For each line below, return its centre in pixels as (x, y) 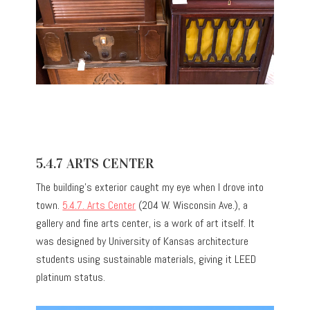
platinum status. (71, 277)
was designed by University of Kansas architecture (143, 241)
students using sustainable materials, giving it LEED (146, 259)
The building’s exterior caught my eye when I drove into (150, 188)
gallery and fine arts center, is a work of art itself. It (146, 224)
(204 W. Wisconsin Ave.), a (192, 206)
